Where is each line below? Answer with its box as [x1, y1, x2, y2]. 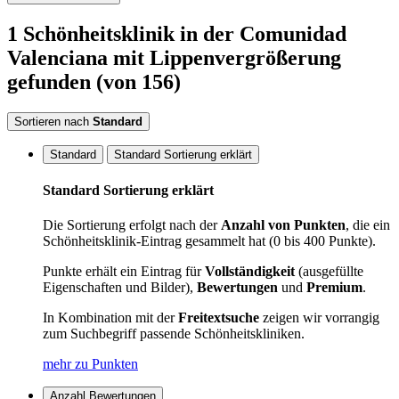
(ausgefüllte [295, 264, 363, 280]
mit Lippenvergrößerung [113, 46, 341, 69]
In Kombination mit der [43, 310, 178, 326]
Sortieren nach [14, 114, 89, 128]
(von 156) [96, 70, 181, 94]
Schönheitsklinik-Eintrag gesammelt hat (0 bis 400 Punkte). [43, 233, 376, 249]
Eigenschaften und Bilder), [43, 280, 197, 296]
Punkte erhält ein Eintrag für [43, 264, 205, 280]
